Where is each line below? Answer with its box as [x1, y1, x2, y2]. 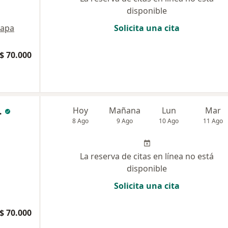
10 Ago [159, 117, 179, 125]
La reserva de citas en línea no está [80, 151, 214, 162]
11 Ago [203, 117, 223, 125]
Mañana [109, 105, 141, 116]
